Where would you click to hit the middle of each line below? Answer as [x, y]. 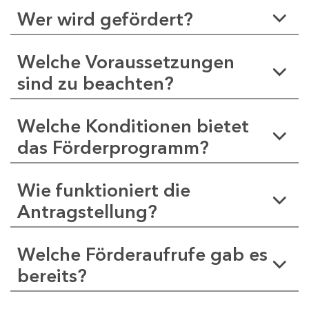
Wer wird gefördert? [105, 19]
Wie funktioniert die [104, 190]
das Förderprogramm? [113, 147]
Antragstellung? [87, 211]
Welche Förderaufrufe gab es [142, 254]
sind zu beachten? [96, 83]
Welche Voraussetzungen [126, 62]
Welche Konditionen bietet [133, 126]
